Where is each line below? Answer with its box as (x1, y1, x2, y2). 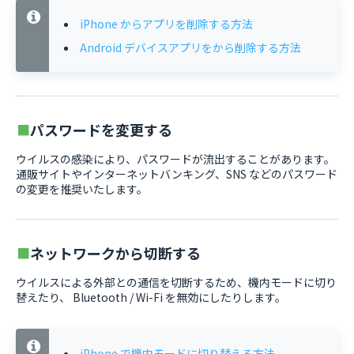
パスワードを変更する (30, 119, 172, 140)
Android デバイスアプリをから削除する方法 (80, 40, 301, 55)
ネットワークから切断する (30, 243, 201, 263)
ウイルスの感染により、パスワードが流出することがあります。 (16, 151, 335, 167)
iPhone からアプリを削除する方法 (80, 16, 253, 32)
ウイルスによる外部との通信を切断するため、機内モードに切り (16, 274, 337, 290)
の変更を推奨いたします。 (16, 181, 148, 197)
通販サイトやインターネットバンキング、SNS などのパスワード (16, 166, 337, 182)
